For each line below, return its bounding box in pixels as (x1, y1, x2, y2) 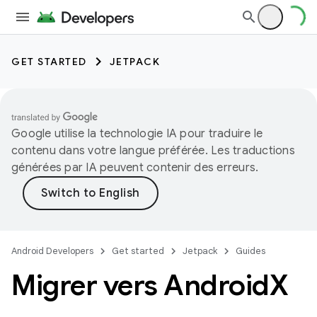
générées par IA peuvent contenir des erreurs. (11, 161, 259, 175)
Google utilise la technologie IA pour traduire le (11, 127, 263, 141)
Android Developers (11, 245, 93, 257)
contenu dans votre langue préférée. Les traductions (11, 144, 295, 158)
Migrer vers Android (11, 267, 270, 303)
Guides (236, 245, 265, 257)
